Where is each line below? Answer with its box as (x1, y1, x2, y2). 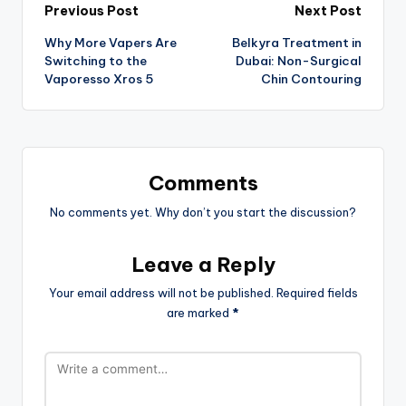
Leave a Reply (130, 251, 275, 277)
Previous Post (44, 3, 139, 20)
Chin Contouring (261, 70, 362, 87)
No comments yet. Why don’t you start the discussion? (50, 204, 356, 219)
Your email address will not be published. (48, 285, 274, 301)
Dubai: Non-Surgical (236, 52, 362, 69)
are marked (167, 305, 232, 321)
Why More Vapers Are (44, 34, 177, 51)
